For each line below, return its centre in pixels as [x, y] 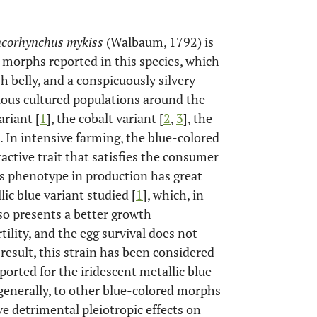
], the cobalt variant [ [105, 118]
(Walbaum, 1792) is [158, 42]
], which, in [173, 195]
